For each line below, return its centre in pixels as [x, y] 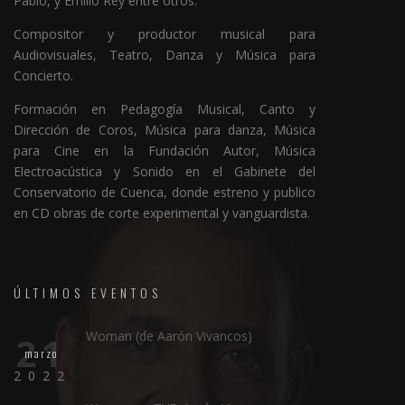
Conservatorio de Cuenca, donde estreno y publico [165, 193]
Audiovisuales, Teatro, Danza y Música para [165, 55]
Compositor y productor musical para [165, 34]
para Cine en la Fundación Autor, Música [165, 151]
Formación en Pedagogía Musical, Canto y [165, 109]
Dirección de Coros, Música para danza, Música [165, 130]
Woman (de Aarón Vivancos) [169, 336]
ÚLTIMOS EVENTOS [88, 293]
